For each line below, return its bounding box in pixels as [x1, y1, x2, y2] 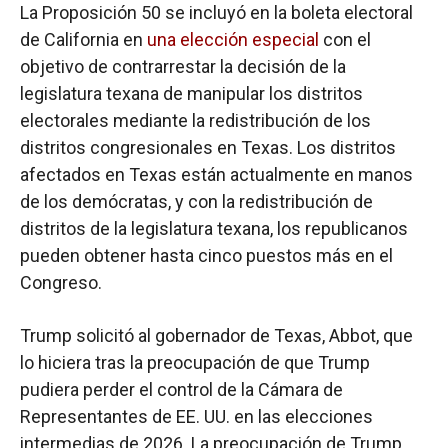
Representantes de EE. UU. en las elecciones [20, 405, 373, 427]
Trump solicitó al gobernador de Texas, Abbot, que [20, 324, 413, 346]
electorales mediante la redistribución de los [20, 109, 371, 131]
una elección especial [147, 28, 319, 50]
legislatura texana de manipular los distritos [20, 82, 363, 104]
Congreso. [20, 271, 102, 293]
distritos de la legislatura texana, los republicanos [20, 217, 408, 239]
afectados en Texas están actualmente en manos [20, 163, 413, 185]
